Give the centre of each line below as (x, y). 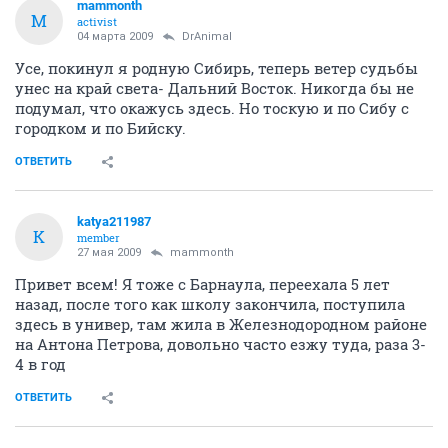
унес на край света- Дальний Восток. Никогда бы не (214, 87)
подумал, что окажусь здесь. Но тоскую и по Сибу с (212, 107)
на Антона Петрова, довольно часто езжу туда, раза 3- (220, 343)
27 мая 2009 (109, 252)
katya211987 (114, 221)
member (98, 237)
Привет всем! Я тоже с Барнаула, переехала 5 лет (202, 283)
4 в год (40, 363)
